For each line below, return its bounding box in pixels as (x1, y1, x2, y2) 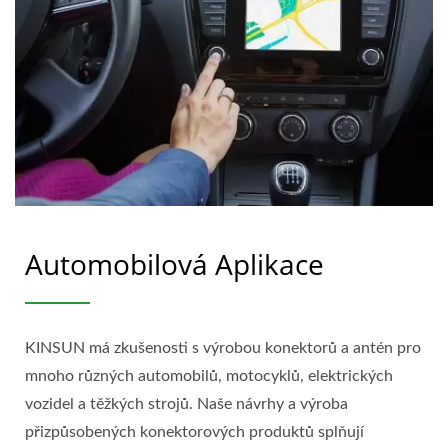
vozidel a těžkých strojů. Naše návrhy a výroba (25, 395, 348, 412)
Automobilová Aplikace (25, 244, 324, 283)
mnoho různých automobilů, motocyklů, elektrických (25, 367, 393, 384)
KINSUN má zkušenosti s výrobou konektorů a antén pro (25, 339, 421, 356)
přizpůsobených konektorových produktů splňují (25, 423, 364, 440)
